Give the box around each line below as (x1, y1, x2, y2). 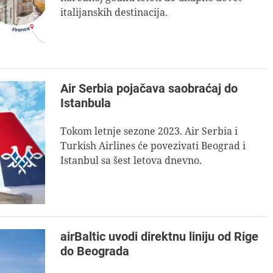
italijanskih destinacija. (60, 5, 168, 19)
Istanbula (60, 96, 111, 110)
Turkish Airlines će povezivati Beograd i (60, 139, 246, 152)
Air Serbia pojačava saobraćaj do (60, 81, 238, 96)
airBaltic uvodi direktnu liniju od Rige (60, 229, 258, 244)
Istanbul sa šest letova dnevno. (60, 154, 202, 167)
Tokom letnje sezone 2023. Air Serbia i (60, 124, 238, 138)
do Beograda (60, 244, 129, 258)
